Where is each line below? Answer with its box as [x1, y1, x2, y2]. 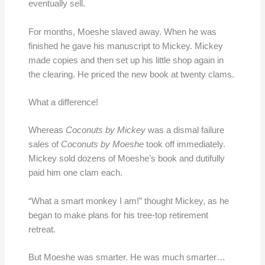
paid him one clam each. [28, 168, 122, 178]
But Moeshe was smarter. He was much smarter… [28, 252, 225, 262]
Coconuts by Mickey [65, 125, 146, 135]
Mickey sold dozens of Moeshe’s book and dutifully [28, 154, 225, 164]
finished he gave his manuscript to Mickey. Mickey [28, 41, 223, 51]
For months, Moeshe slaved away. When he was [28, 27, 216, 37]
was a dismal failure [145, 125, 224, 135]
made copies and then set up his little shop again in [28, 55, 224, 65]
